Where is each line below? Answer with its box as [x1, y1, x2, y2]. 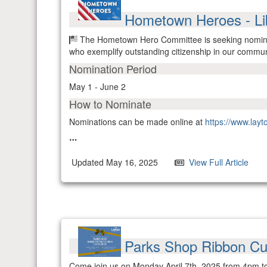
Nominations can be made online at [69, 116, 205, 128]
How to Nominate [69, 96, 151, 112]
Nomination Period [69, 61, 157, 77]
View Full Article [187, 156, 249, 169]
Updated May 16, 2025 [69, 156, 158, 169]
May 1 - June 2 [69, 80, 126, 93]
